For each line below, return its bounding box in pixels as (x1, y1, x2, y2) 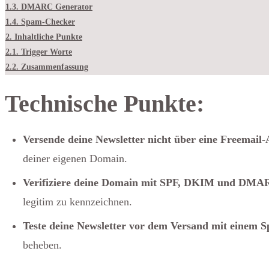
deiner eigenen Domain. (23, 153, 127, 165)
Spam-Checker (21, 17, 75, 26)
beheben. (23, 239, 62, 251)
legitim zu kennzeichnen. (23, 196, 132, 208)
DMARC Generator (21, 2, 92, 11)
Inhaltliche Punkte (14, 32, 82, 41)
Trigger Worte (21, 47, 72, 56)
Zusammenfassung (21, 62, 88, 71)
